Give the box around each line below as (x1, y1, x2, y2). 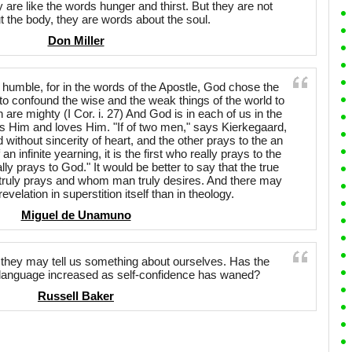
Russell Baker (38, 289, 114, 302)
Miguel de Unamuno (20, 208, 131, 222)
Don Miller (47, 34, 104, 47)
